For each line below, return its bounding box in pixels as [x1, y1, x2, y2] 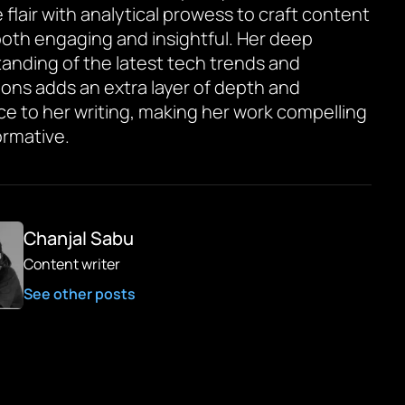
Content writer [24, 253, 121, 274]
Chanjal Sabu [24, 225, 135, 250]
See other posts [24, 283, 137, 304]
